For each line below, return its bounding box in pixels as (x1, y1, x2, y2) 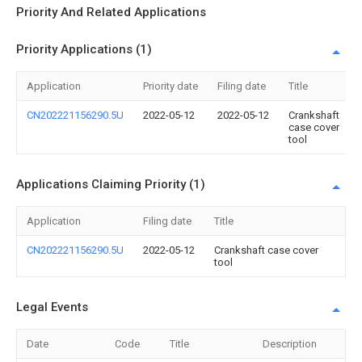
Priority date (143, 80, 198, 92)
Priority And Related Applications (16, 5, 206, 19)
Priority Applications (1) (16, 42, 152, 57)
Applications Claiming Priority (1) (16, 177, 205, 192)
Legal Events (16, 300, 88, 314)
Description (263, 338, 317, 350)
